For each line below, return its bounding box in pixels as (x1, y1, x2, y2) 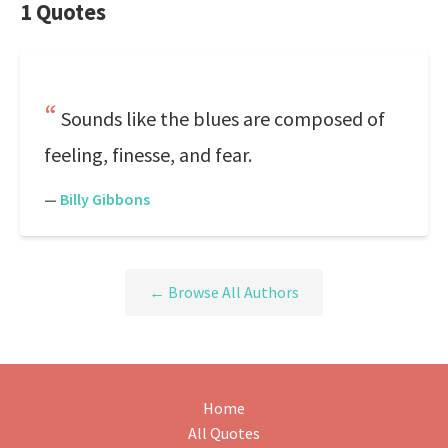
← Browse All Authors (149, 282, 299, 303)
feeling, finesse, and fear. (44, 142, 252, 167)
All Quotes (188, 423, 260, 444)
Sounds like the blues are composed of (61, 106, 385, 131)
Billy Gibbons (60, 189, 150, 209)
